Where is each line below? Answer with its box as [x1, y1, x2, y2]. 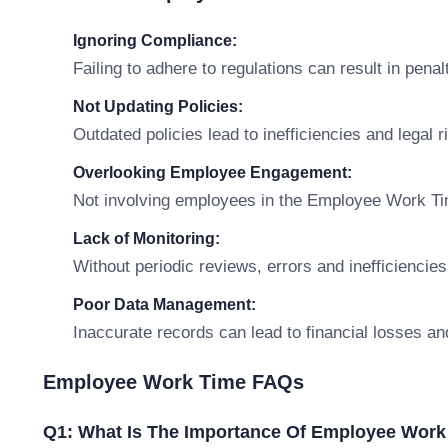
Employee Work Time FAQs [43, 371, 304, 393]
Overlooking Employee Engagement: [73, 164, 352, 181]
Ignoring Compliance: [73, 32, 237, 49]
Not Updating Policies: [73, 98, 243, 115]
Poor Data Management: [73, 296, 256, 313]
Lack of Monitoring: [73, 230, 220, 247]
